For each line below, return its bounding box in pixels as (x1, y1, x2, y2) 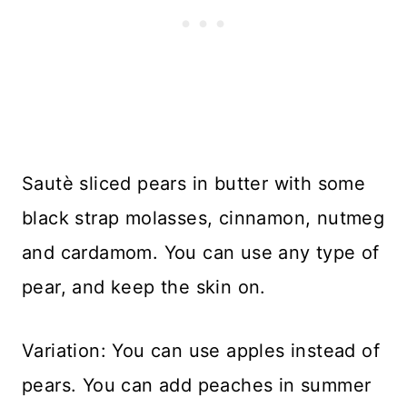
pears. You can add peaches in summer (22, 374, 372, 397)
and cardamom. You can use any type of (22, 242, 380, 264)
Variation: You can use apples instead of (22, 340, 380, 362)
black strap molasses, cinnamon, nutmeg (22, 207, 385, 230)
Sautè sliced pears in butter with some (22, 173, 366, 195)
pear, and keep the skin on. (22, 276, 266, 299)
